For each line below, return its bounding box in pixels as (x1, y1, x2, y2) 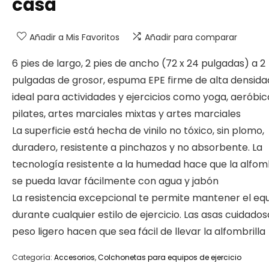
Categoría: (12, 252, 54, 262)
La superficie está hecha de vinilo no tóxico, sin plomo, (12, 124, 264, 138)
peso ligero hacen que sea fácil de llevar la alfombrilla (12, 225, 265, 238)
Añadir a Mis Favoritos (29, 31, 119, 43)
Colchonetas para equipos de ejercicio (98, 252, 241, 262)
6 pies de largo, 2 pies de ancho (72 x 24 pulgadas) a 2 (12, 56, 265, 70)
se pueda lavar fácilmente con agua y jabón (12, 174, 219, 188)
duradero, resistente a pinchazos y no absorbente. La (12, 141, 262, 154)
